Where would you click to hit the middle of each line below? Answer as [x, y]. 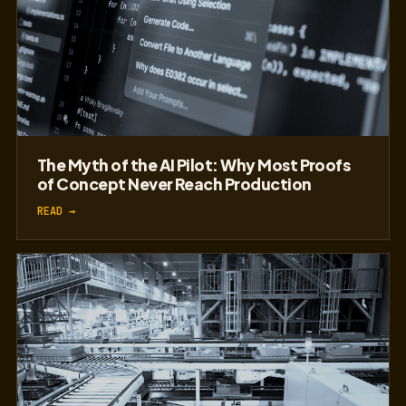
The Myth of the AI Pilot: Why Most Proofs [194, 165]
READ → [56, 211]
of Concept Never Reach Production [174, 184]
